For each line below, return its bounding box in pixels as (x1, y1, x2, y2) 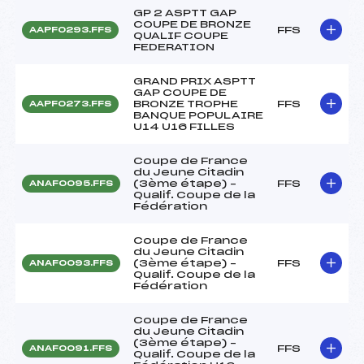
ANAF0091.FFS (29, 344, 112, 353)
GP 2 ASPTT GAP (133, 7, 236, 18)
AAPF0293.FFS (29, 25, 111, 34)
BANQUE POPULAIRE (133, 110, 263, 120)
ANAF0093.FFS (29, 258, 113, 267)
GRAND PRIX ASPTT (133, 76, 256, 86)
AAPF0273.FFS (29, 99, 111, 108)
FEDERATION (133, 41, 214, 52)
